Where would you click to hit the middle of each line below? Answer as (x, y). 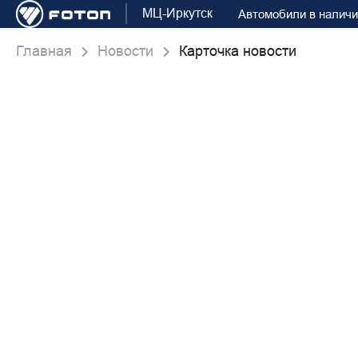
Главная (44, 52)
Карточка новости (238, 52)
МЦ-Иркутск (177, 14)
